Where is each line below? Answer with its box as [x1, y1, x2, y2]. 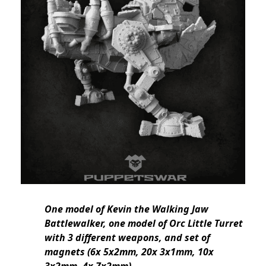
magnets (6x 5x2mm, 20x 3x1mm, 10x [45, 245, 214, 259]
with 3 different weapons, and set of [45, 231, 210, 245]
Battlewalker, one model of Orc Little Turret [45, 217, 243, 230]
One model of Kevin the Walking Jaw [45, 202, 208, 216]
